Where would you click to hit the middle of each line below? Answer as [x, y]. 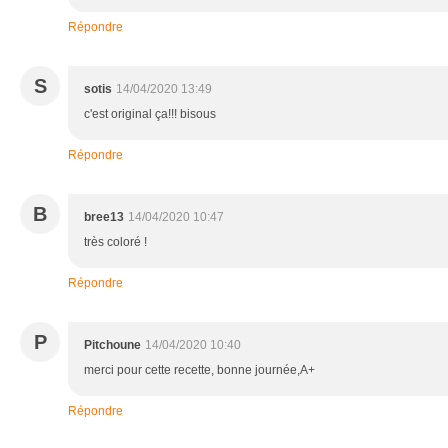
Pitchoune [112, 345]
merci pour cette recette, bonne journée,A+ [199, 370]
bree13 [104, 217]
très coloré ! [115, 242]
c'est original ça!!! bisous [150, 114]
